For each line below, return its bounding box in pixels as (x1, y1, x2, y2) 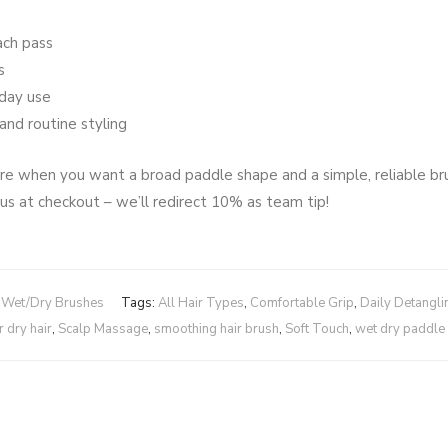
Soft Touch (284, 320, 349, 338)
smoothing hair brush (153, 320, 279, 338)
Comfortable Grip (250, 294, 354, 312)
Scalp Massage (57, 320, 148, 338)
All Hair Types (158, 294, 244, 312)
